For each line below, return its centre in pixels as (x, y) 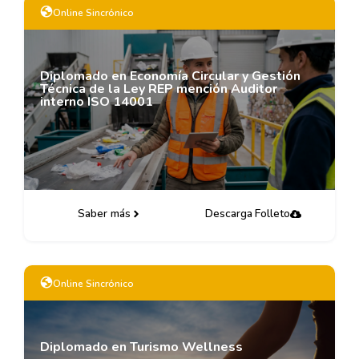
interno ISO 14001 (97, 102)
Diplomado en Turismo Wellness (141, 347)
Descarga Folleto (248, 214)
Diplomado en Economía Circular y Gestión (170, 76)
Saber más (104, 214)
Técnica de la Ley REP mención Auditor (159, 89)
